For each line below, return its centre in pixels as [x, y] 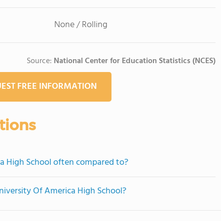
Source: [40, 61]
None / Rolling [81, 25]
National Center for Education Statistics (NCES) [135, 61]
